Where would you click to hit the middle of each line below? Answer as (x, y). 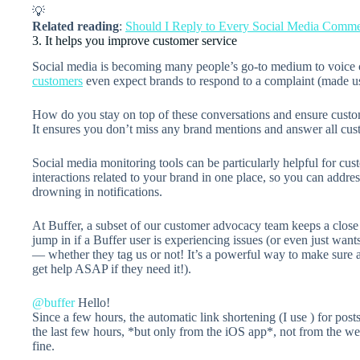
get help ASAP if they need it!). (112, 269)
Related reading (76, 26)
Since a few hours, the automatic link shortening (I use (171, 317)
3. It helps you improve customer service (135, 40)
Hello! (92, 303)
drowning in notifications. (97, 192)
